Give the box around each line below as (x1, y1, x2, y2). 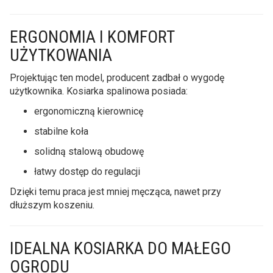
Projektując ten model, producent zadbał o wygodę (10, 71, 224, 83)
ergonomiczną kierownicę (34, 105, 143, 117)
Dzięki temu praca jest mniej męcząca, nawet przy (10, 185, 221, 197)
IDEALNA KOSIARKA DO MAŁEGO (10, 238, 231, 258)
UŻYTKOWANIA (10, 44, 112, 65)
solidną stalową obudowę (34, 145, 144, 157)
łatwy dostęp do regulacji (34, 165, 140, 177)
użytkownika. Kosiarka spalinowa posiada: (10, 85, 188, 97)
